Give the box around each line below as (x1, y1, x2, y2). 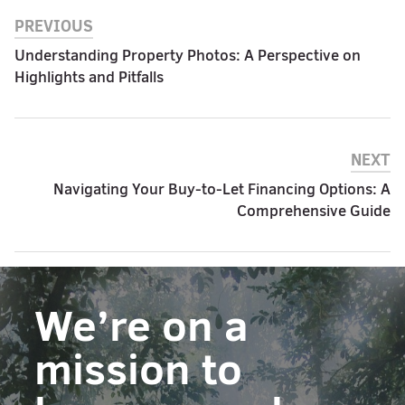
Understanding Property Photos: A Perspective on (14, 44, 361, 66)
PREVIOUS (14, 14, 93, 37)
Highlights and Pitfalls (14, 66, 164, 88)
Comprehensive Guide (237, 200, 391, 221)
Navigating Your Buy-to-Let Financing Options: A (53, 178, 391, 200)
